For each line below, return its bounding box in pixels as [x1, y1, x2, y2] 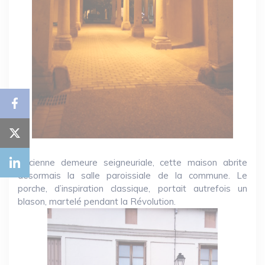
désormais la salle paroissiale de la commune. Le [18, 170, 247, 182]
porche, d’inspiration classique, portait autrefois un [18, 183, 247, 195]
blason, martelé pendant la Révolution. [18, 196, 176, 208]
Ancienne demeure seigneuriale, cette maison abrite [18, 157, 247, 169]
